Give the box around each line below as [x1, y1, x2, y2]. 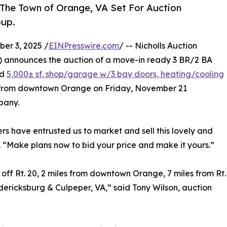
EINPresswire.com [49, 41, 119, 51]
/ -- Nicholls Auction [119, 41, 197, 51]
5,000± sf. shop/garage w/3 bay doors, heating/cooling [7, 69, 224, 80]
